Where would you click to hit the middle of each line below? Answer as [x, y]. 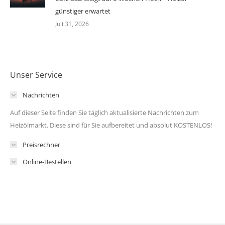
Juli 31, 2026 [72, 24]
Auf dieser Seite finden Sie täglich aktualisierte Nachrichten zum [104, 112]
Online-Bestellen [47, 161]
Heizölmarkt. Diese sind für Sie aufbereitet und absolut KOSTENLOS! [111, 125]
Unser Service [36, 75]
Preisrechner [41, 144]
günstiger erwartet [83, 11]
